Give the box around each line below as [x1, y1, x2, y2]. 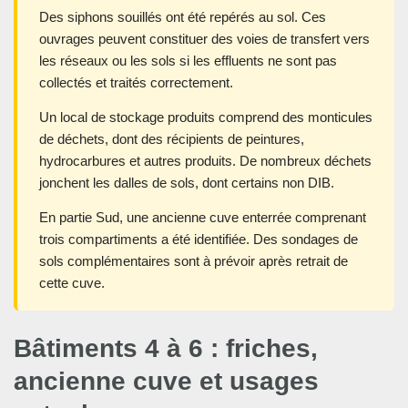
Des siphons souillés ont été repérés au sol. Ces [39, 9, 326, 25]
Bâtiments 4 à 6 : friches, [14, 334, 318, 363]
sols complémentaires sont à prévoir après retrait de [39, 253, 348, 270]
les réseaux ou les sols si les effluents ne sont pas [39, 53, 337, 69]
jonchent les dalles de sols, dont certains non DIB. [39, 175, 334, 191]
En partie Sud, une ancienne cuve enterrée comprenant [39, 209, 366, 226]
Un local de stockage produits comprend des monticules [39, 109, 372, 126]
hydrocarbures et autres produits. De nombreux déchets [39, 153, 372, 169]
